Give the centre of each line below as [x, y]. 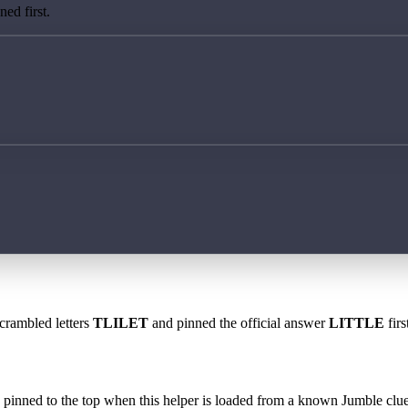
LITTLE [357, 323]
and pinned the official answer [239, 323]
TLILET [121, 323]
